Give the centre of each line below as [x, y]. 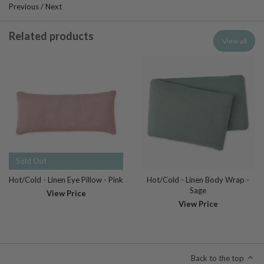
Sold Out [31, 161]
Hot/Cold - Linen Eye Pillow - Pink [66, 180]
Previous [24, 7]
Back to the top [217, 258]
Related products [51, 36]
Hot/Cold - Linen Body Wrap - [198, 180]
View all [234, 41]
